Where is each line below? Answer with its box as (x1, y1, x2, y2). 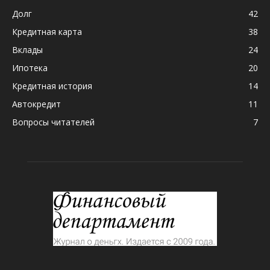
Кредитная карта (12, 26, 82, 38)
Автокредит (12, 98, 61, 110)
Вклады (12, 44, 43, 56)
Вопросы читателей (12, 116, 95, 128)
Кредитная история (12, 80, 92, 92)
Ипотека (12, 62, 48, 74)
